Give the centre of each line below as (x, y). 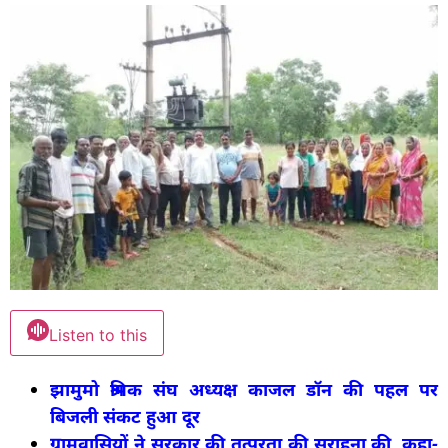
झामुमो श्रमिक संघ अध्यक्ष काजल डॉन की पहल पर (244, 389)
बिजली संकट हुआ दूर (125, 416)
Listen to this (98, 335)
